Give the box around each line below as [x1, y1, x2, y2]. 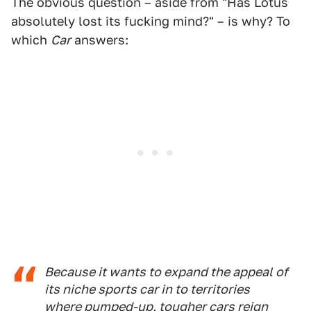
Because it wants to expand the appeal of [44, 264, 288, 279]
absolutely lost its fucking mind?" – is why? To [11, 14, 290, 28]
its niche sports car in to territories [44, 282, 250, 296]
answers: [71, 33, 128, 47]
